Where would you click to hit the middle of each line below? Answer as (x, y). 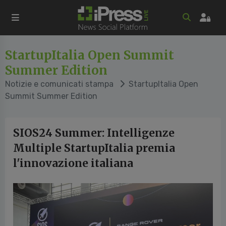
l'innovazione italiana (73, 163)
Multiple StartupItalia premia (94, 148)
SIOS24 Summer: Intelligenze (94, 133)
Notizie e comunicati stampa (59, 84)
